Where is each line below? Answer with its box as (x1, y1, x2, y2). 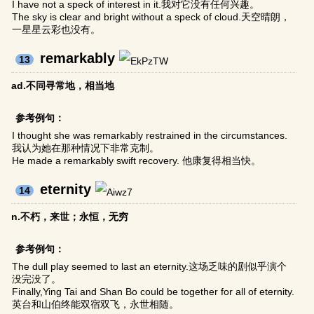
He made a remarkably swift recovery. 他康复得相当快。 (12, 155, 261, 167)
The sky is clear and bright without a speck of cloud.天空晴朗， (12, 11, 291, 23)
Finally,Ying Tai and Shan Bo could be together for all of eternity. (12, 286, 295, 298)
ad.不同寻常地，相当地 (11, 80, 115, 92)
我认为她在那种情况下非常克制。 (12, 142, 160, 154)
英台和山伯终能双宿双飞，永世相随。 (12, 299, 179, 310)
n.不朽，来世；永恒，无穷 (11, 211, 129, 223)
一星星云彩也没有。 (12, 24, 101, 36)
